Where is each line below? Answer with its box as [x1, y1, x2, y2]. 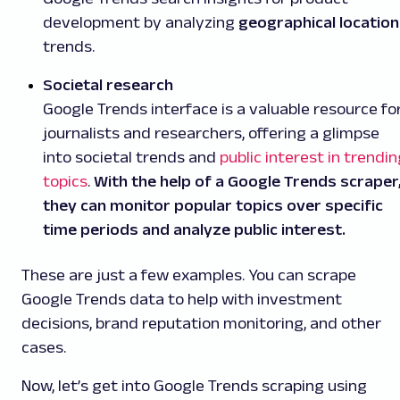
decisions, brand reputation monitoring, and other [21, 314, 381, 333]
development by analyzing [43, 13, 238, 32]
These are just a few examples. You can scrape [21, 266, 356, 285]
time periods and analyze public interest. [43, 221, 346, 239]
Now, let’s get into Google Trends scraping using [21, 377, 367, 396]
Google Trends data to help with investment [21, 290, 342, 309]
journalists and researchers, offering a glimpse [43, 124, 379, 143]
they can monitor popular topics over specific [43, 196, 383, 215]
